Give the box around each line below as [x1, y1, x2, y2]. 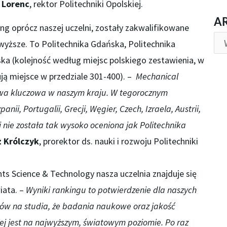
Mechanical [135, 70, 178, 83]
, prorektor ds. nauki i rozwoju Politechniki [39, 135, 198, 147]
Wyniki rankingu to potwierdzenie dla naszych [25, 184, 197, 196]
